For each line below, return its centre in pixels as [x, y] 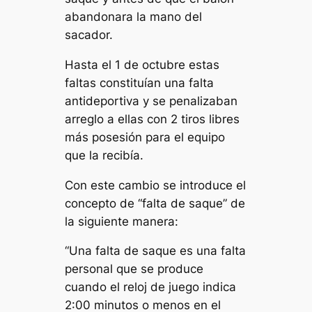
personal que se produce [134, 269]
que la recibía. [104, 155]
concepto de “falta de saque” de [155, 203]
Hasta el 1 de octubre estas [142, 64]
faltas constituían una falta [140, 83]
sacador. [89, 35]
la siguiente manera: [122, 221]
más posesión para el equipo [145, 137]
